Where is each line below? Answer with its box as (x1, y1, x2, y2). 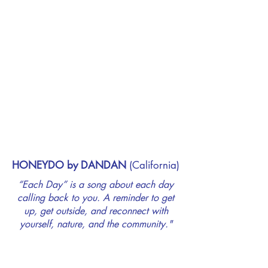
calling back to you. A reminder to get (17, 191, 174, 204)
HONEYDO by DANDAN (12, 159, 126, 172)
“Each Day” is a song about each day (18, 178, 173, 191)
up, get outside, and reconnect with (23, 205, 168, 217)
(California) (126, 159, 179, 172)
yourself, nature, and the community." (19, 218, 172, 230)
